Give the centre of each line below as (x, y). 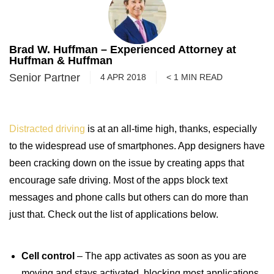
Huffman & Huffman (61, 61)
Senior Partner (45, 77)
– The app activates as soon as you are (161, 256)
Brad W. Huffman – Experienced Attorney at (123, 50)
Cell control (48, 256)
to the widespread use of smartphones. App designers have (137, 146)
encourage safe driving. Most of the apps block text (118, 180)
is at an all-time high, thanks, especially (171, 129)
